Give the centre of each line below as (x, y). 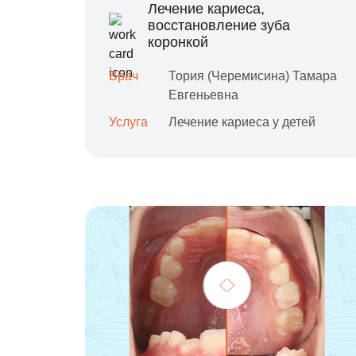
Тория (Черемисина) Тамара (253, 76)
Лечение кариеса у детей (242, 122)
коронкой (178, 42)
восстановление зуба (219, 25)
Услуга (128, 122)
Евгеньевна (203, 95)
